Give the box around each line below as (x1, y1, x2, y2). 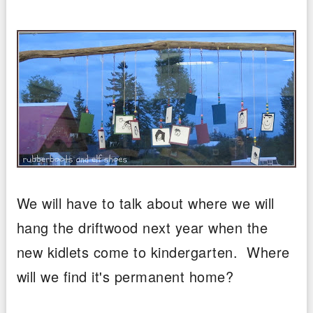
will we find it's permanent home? (16, 265, 234, 286)
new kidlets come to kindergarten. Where (16, 241, 290, 262)
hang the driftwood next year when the (16, 217, 268, 238)
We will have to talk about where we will (16, 192, 275, 213)
